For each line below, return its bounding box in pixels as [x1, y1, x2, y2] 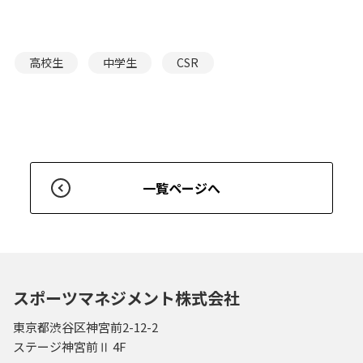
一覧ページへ [142, 177, 220, 198]
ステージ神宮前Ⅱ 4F [13, 337, 126, 355]
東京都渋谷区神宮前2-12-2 [13, 318, 158, 335]
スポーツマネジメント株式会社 [13, 286, 240, 310]
